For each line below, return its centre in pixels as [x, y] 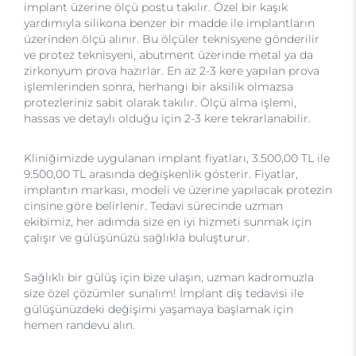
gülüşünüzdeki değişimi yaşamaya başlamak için [159, 309]
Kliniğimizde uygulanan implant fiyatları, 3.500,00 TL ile [177, 158]
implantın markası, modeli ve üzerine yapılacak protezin [178, 190]
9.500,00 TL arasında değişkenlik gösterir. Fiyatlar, [161, 174]
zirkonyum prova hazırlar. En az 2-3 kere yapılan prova [172, 71]
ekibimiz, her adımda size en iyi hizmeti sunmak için [168, 222]
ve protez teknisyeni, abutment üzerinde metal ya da [168, 55]
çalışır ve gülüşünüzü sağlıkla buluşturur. [137, 238]
